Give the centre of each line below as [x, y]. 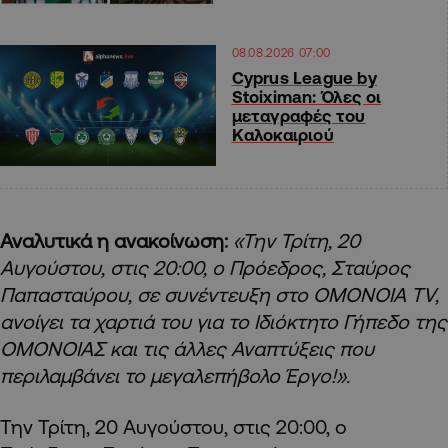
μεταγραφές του [298, 116]
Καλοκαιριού [282, 135]
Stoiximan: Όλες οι [306, 97]
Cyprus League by [304, 78]
